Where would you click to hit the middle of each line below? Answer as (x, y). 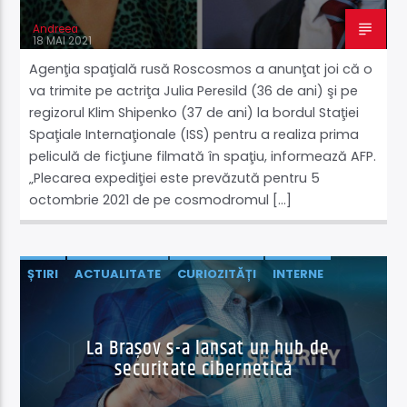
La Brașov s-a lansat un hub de (208, 349)
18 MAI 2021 (63, 41)
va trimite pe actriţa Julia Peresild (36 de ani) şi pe (194, 91)
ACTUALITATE (118, 274)
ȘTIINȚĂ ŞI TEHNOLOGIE (100, 307)
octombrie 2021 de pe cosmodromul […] (161, 200)
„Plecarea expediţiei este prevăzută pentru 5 (175, 179)
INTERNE (298, 274)
